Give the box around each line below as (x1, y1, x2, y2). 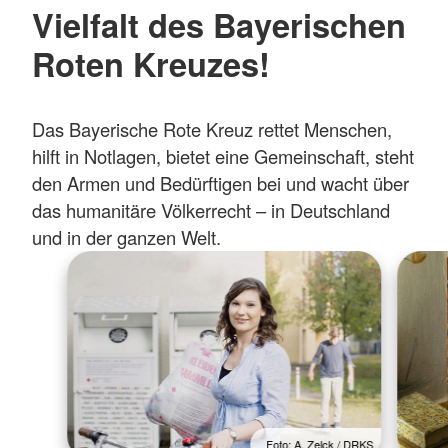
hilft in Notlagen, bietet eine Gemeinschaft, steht (32, 142, 414, 169)
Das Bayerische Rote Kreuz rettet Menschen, (32, 115, 392, 142)
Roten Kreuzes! (32, 40, 270, 88)
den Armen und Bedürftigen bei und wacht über (32, 169, 409, 196)
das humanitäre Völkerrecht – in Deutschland (32, 196, 390, 223)
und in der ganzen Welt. (32, 223, 221, 250)
